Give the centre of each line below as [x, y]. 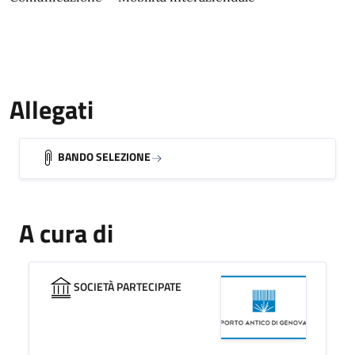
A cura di [66, 233]
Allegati [52, 109]
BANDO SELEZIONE [104, 157]
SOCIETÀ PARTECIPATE [128, 286]
